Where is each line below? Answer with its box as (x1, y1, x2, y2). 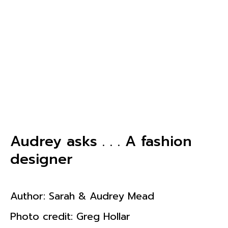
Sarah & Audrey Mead (49, 188, 154, 204)
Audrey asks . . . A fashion (10, 130, 192, 152)
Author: (10, 188, 49, 204)
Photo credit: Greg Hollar (10, 208, 130, 224)
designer (10, 148, 73, 170)
